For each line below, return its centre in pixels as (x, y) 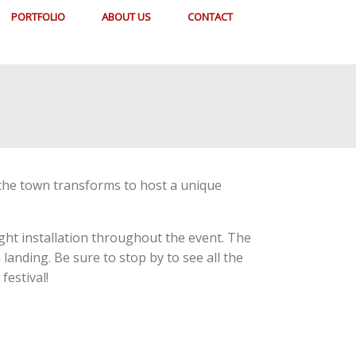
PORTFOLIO (38, 17)
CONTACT (210, 17)
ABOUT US (126, 17)
